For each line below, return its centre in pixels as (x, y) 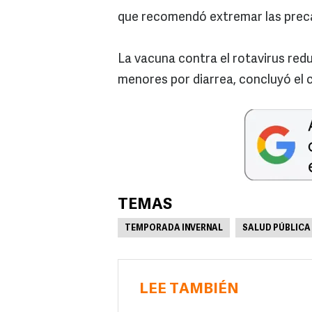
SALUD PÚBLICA (276, 228)
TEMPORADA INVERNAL (174, 228)
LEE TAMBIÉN (189, 289)
